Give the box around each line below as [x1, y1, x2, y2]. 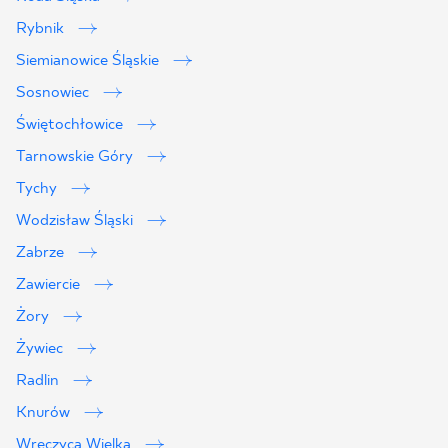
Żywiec [16, 339, 67, 358]
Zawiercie [16, 275, 84, 294]
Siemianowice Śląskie [16, 51, 163, 70]
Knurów [16, 403, 74, 422]
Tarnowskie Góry [16, 147, 137, 166]
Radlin [16, 371, 63, 390]
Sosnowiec [16, 83, 93, 102]
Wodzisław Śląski [16, 211, 137, 230]
